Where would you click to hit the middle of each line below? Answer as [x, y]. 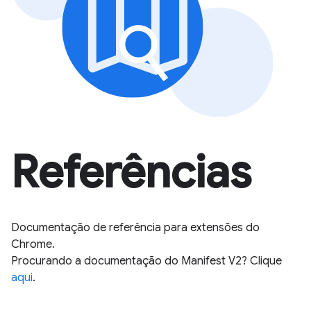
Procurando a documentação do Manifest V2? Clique [146, 261]
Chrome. [33, 244]
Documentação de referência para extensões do [135, 227]
